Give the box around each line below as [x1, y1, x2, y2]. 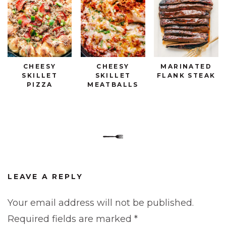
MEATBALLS [87, 81, 139, 89]
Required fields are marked [8, 213, 134, 225]
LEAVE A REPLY [8, 172, 83, 182]
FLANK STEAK [157, 72, 216, 80]
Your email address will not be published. [8, 197, 194, 209]
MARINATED [160, 63, 212, 71]
